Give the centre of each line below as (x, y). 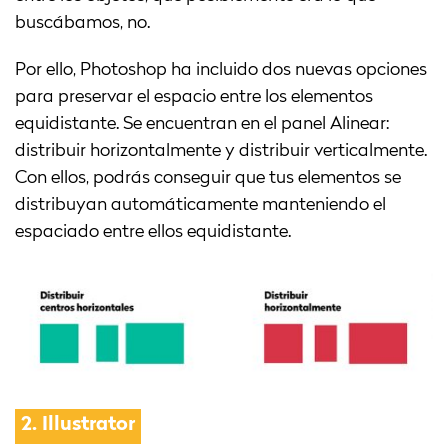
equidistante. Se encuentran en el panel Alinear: (202, 124)
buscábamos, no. (82, 23)
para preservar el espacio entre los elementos (194, 97)
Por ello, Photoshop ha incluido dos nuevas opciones (221, 70)
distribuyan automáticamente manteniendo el (200, 205)
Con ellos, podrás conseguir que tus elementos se (208, 178)
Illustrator (88, 424)
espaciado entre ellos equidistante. (153, 232)
